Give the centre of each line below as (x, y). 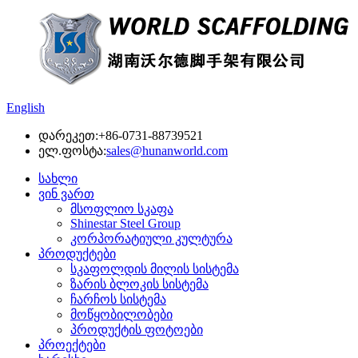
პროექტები (72, 345)
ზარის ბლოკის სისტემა (139, 284)
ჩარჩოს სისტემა (118, 299)
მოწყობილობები (121, 314)
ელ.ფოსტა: (72, 151)
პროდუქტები (77, 254)
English (26, 107)
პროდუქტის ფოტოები (137, 330)
